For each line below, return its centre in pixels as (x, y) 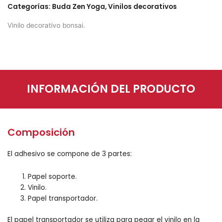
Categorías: (30, 7)
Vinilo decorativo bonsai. (46, 26)
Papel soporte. (53, 177)
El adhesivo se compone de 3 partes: (70, 154)
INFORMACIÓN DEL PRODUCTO (111, 89)
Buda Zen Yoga (79, 7)
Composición (41, 133)
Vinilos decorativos (142, 7)
